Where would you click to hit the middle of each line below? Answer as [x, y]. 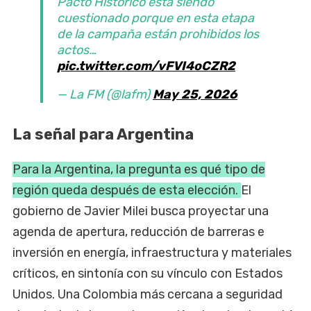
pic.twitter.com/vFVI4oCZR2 [146, 66]
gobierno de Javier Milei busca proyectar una [141, 211]
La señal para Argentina [103, 134]
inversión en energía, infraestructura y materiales [152, 252]
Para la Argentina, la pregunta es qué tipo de [139, 169]
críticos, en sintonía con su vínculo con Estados [148, 273]
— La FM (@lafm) [105, 94]
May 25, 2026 [195, 94]
